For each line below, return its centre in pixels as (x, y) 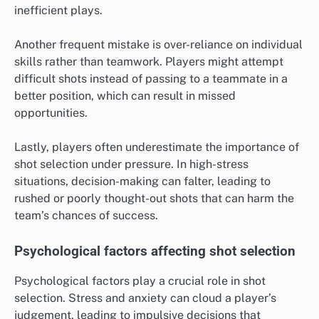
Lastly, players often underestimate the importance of (157, 147)
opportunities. (51, 113)
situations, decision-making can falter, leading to (142, 181)
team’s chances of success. (86, 215)
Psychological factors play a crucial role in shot (140, 281)
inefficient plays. (58, 10)
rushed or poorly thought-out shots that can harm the (154, 198)
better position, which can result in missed (125, 95)
